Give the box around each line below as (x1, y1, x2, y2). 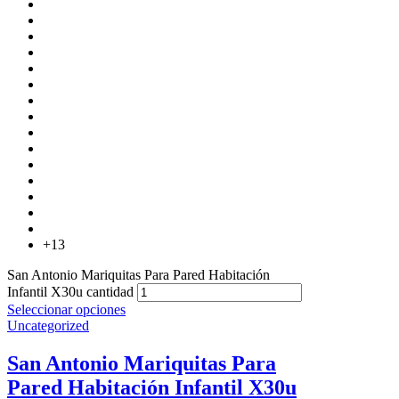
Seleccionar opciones (7, 301, 126, 317)
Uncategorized (7, 317, 89, 333)
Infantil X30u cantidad (7, 283, 134, 299)
